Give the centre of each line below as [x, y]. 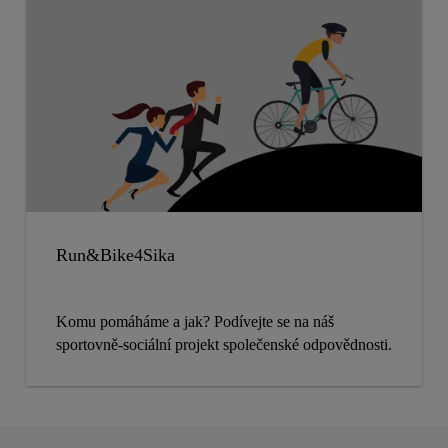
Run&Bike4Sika [115, 255]
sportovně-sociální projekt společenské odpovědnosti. [224, 345]
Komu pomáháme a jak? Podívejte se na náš [195, 322]
